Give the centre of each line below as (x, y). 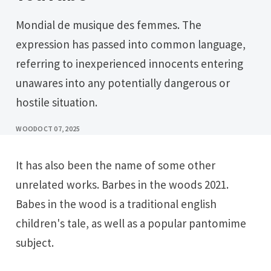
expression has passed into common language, (131, 44)
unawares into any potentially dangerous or (123, 83)
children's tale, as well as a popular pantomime (131, 223)
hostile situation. (57, 103)
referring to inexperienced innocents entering (130, 64)
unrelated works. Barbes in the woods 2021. (122, 184)
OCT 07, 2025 (59, 129)
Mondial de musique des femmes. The (20, 25)
